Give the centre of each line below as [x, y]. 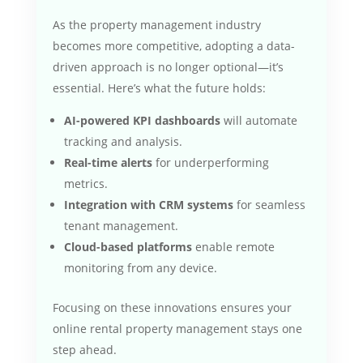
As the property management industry [156, 24]
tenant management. [121, 225]
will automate [258, 120]
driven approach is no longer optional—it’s [168, 66]
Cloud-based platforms [128, 246]
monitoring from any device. [140, 267]
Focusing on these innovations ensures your [172, 307]
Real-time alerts [108, 162]
